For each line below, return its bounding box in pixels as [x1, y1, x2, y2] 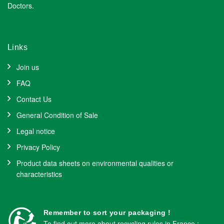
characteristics [16, 169, 62, 179]
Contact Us [16, 94, 51, 104]
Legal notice [16, 126, 55, 136]
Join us [16, 62, 39, 72]
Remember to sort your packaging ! [43, 208, 171, 217]
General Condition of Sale [16, 110, 98, 120]
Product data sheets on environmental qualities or [16, 158, 173, 168]
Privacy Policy [16, 142, 60, 152]
